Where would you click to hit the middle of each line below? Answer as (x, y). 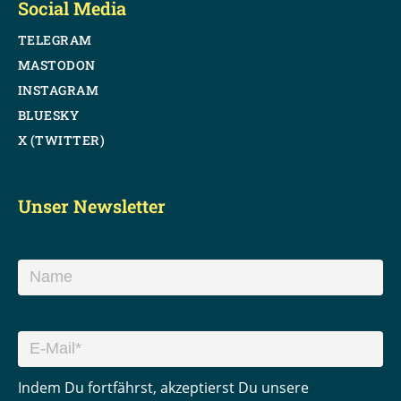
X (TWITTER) (61, 140)
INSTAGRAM (58, 90)
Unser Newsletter (91, 205)
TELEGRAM (55, 39)
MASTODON (56, 64)
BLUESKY (48, 115)
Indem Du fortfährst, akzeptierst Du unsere (163, 388)
